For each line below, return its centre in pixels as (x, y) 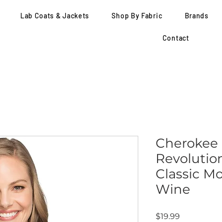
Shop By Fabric (137, 16)
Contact (176, 38)
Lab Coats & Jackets (55, 16)
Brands (196, 16)
